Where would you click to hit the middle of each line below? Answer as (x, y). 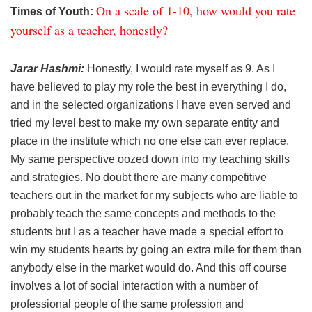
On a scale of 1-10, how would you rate (196, 10)
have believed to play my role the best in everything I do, (148, 86)
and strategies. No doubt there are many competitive (139, 177)
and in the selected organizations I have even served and (151, 104)
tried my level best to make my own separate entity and (145, 123)
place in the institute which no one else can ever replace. (150, 141)
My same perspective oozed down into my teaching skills (150, 159)
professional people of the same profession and (127, 304)
